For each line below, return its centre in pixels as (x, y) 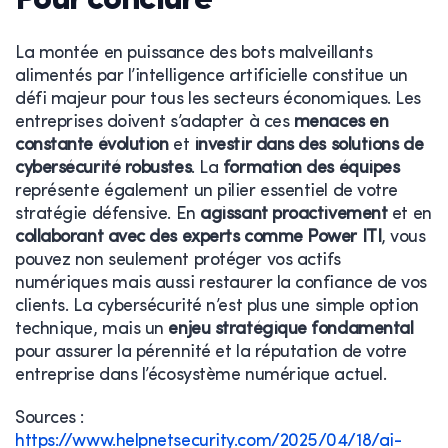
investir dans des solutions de (308, 145)
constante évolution (92, 145)
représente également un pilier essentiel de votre (206, 191)
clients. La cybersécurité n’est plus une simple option (217, 306)
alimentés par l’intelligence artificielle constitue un (211, 76)
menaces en (341, 122)
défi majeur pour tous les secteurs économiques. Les (218, 99)
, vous (403, 237)
